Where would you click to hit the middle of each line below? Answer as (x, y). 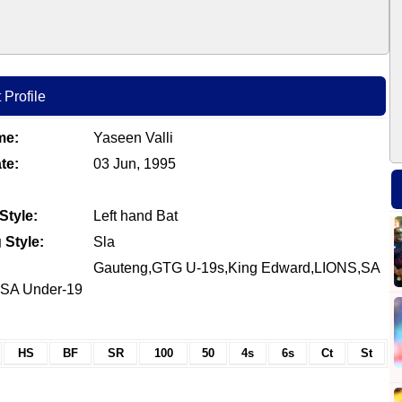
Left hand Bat (133, 216)
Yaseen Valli (131, 138)
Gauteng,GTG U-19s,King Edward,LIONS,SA (234, 268)
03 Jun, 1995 (132, 164)
